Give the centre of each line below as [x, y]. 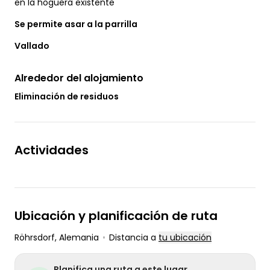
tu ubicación [185, 238]
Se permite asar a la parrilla [76, 24]
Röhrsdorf [35, 238]
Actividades [52, 150]
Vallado [32, 46]
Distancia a [134, 238]
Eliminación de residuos [67, 97]
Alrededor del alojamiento [79, 78]
